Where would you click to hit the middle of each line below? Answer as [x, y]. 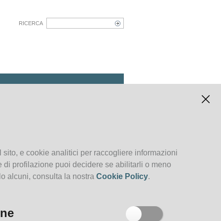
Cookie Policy [122, 176]
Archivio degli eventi [70, 100]
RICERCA [31, 23]
